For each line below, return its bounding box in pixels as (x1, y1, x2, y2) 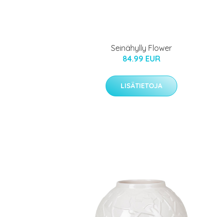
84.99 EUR (123, 53, 160, 63)
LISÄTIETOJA (121, 81, 162, 90)
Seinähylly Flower (111, 43, 172, 53)
